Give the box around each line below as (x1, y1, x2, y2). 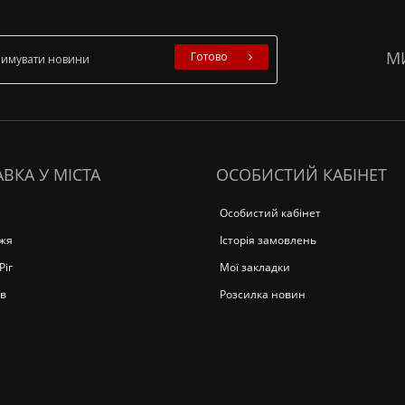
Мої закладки (220, 259, 290, 275)
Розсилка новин (220, 287, 306, 302)
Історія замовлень (220, 232, 316, 248)
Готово (190, 49, 228, 64)
